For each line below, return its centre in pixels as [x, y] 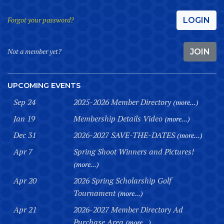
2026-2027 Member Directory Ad [128, 209]
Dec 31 [25, 135]
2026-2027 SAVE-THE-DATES [125, 135]
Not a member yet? [34, 51]
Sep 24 [24, 102]
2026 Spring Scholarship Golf [122, 180]
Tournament [95, 193]
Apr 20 [25, 180]
